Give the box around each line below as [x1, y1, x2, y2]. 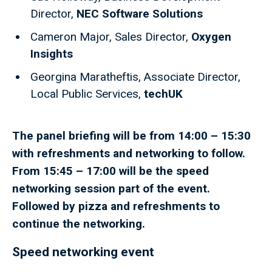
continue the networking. [12, 217, 145, 231]
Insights [30, 47, 73, 61]
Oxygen [191, 30, 231, 44]
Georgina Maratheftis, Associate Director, [30, 70, 240, 84]
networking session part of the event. [12, 182, 210, 196]
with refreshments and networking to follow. [12, 146, 245, 161]
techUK [144, 87, 183, 101]
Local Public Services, [30, 87, 144, 101]
